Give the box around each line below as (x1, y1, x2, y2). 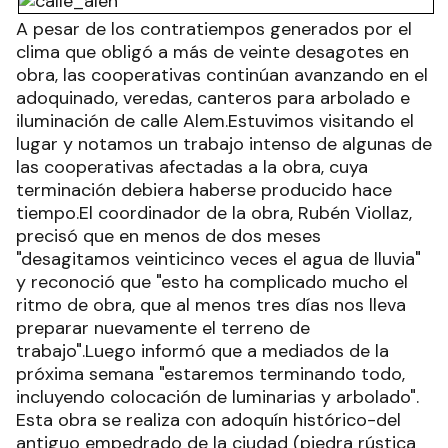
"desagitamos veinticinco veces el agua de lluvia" (16, 247, 421, 271)
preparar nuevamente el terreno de (16, 316, 310, 340)
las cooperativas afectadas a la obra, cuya (16, 155, 368, 179)
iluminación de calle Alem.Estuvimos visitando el (16, 109, 414, 133)
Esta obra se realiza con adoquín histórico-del (16, 408, 401, 432)
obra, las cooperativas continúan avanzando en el (16, 63, 428, 87)
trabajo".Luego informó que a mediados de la (16, 339, 389, 363)
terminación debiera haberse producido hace (16, 178, 392, 202)
